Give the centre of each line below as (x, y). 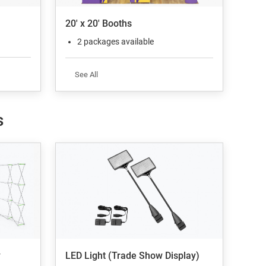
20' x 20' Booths (99, 23)
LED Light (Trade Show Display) (133, 255)
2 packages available (116, 41)
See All (87, 74)
